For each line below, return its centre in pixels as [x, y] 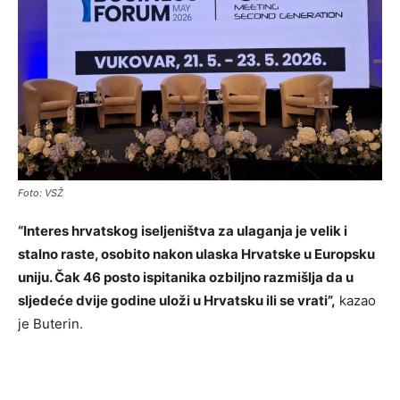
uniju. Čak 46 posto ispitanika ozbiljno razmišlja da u [186, 278]
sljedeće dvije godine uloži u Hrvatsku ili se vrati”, [177, 301]
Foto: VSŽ [41, 193]
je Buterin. [50, 324]
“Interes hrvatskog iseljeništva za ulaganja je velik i [183, 231]
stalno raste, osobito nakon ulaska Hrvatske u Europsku [196, 254]
